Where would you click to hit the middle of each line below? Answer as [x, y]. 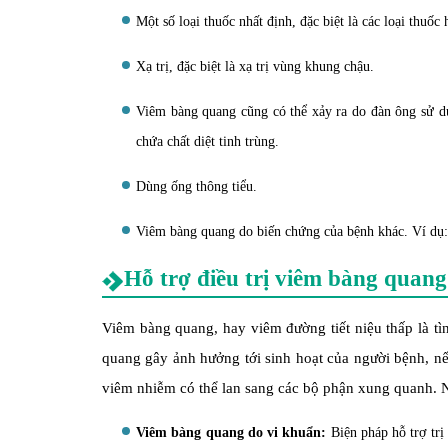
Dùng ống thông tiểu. [196, 186]
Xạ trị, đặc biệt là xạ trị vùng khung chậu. [255, 66]
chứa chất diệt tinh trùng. [207, 141]
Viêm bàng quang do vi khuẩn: [231, 432]
